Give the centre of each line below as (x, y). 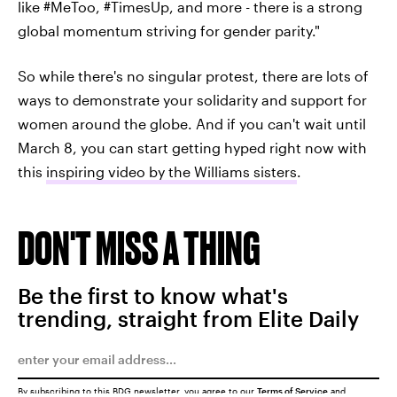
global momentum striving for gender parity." (169, 31)
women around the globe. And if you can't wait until (192, 124)
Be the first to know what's (153, 296)
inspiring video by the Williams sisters (171, 171)
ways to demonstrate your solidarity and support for (192, 100)
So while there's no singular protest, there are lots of (193, 76)
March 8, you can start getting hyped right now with (192, 148)
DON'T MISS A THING (139, 248)
